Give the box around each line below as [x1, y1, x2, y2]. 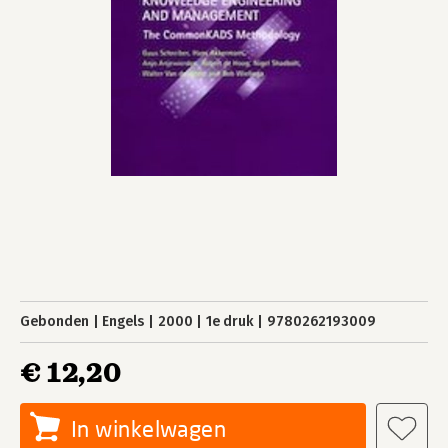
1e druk [205, 313, 254, 330]
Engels [102, 313, 145, 330]
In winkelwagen [71, 415, 227, 442]
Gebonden [20, 313, 89, 330]
